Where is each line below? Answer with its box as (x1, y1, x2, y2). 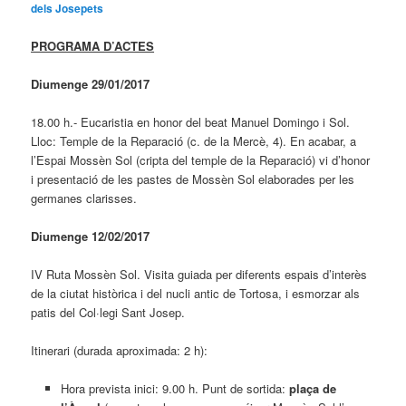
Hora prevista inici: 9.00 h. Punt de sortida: (60, 380, 289, 398)
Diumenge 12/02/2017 (31, 227, 150, 245)
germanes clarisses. (31, 188, 138, 207)
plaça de (288, 380, 336, 398)
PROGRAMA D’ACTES (31, 36, 155, 54)
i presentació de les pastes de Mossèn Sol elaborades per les (31, 169, 355, 188)
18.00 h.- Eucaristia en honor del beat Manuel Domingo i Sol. (31, 112, 351, 130)
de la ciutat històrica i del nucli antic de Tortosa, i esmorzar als (31, 284, 361, 302)
